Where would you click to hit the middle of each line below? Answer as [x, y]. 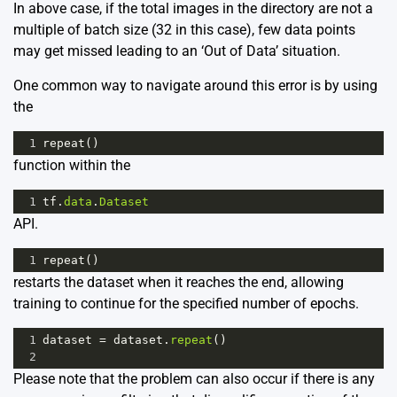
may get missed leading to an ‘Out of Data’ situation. [177, 51]
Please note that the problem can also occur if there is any [194, 378]
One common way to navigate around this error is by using [195, 85]
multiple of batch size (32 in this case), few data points [184, 29]
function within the [72, 165]
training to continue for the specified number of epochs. [186, 303]
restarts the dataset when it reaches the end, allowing [179, 282]
